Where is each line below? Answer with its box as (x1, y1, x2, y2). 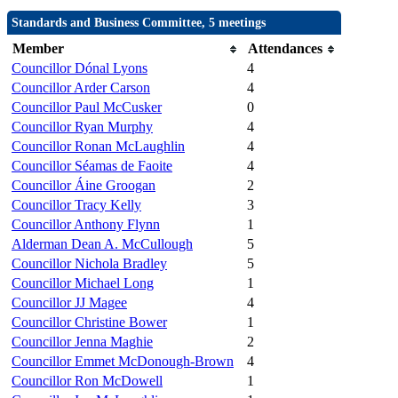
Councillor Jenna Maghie (12, 334, 153, 350)
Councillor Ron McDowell (12, 373, 163, 389)
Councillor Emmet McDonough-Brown (12, 354, 234, 370)
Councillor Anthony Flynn (12, 217, 160, 233)
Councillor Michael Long (12, 275, 154, 291)
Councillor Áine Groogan (12, 178, 155, 194)
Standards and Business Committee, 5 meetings (12, 16, 266, 30)
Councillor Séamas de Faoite (12, 158, 172, 174)
